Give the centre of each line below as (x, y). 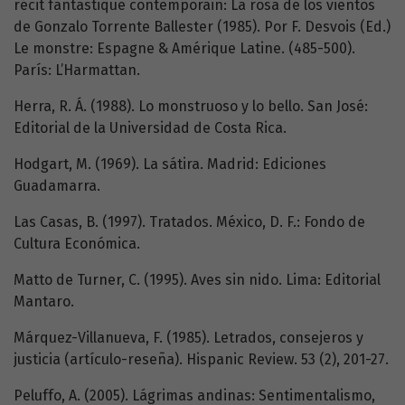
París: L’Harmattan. (77, 71)
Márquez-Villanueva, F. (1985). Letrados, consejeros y (188, 338)
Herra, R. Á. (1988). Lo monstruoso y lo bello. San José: (191, 107)
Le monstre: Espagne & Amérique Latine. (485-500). (184, 49)
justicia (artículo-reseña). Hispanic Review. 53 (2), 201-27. (201, 360)
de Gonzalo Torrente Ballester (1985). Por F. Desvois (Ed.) (202, 27)
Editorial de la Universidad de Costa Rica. (150, 128)
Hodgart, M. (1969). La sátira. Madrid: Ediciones (170, 165)
